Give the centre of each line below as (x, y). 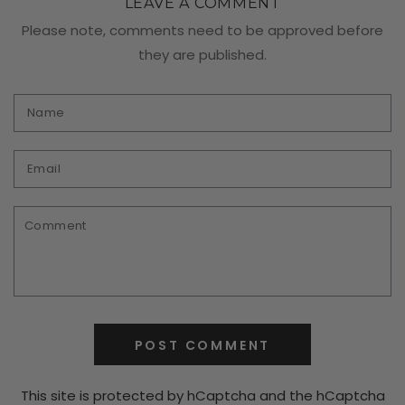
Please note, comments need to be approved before (202, 30)
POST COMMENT (202, 345)
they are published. (202, 54)
